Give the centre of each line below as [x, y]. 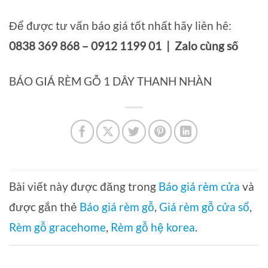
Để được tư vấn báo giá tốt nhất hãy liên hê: [120, 26]
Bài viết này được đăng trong [84, 187]
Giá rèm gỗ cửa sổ [204, 207]
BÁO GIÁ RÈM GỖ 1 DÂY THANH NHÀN [110, 81]
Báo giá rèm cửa [199, 187]
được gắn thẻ [44, 207]
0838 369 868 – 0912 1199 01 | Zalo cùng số [124, 46]
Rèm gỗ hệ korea [153, 227]
